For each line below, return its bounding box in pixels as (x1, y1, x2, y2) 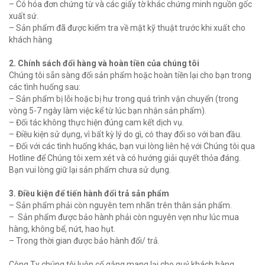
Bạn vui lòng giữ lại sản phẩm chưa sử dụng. (9, 165, 171, 175)
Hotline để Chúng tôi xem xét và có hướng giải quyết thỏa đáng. (9, 153, 241, 163)
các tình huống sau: (9, 82, 80, 92)
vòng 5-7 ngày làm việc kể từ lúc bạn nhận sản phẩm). (9, 106, 206, 116)
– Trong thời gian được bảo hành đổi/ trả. (9, 236, 160, 246)
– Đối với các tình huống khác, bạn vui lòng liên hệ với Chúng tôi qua (9, 141, 255, 151)
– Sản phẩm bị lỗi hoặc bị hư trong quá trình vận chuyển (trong (9, 94, 238, 104)
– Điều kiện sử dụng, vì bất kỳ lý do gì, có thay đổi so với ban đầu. (9, 130, 242, 140)
